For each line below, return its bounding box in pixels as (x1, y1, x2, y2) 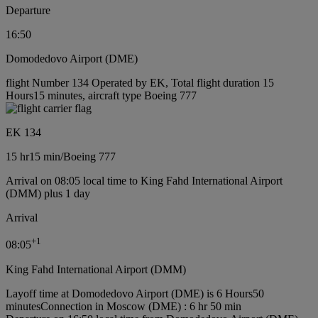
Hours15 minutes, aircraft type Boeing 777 (6, 89, 197, 102)
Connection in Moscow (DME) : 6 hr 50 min (40, 300, 241, 312)
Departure (6, 4, 50, 17)
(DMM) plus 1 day (6, 187, 90, 200)
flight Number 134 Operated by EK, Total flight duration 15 (6, 77, 274, 89)
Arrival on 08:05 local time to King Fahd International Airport (6, 175, 283, 187)
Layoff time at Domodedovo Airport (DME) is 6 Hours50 (6, 287, 264, 300)
